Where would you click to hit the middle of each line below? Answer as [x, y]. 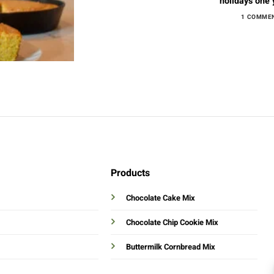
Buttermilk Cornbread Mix [170, 247]
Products [130, 173]
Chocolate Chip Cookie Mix [172, 223]
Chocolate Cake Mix [160, 198]
